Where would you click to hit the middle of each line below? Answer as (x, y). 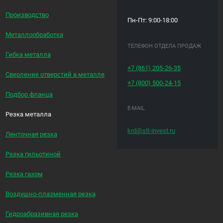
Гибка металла (28, 54)
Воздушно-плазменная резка (50, 194)
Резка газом (24, 174)
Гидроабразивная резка (42, 214)
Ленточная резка (31, 134)
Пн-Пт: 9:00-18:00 (153, 20)
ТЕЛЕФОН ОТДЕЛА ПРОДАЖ (165, 46)
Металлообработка (34, 34)
